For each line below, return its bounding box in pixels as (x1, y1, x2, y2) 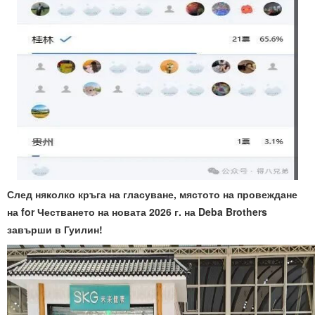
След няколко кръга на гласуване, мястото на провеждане (7, 187, 297, 202)
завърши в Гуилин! (7, 222, 103, 237)
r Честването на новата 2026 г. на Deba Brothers (31, 205, 267, 219)
